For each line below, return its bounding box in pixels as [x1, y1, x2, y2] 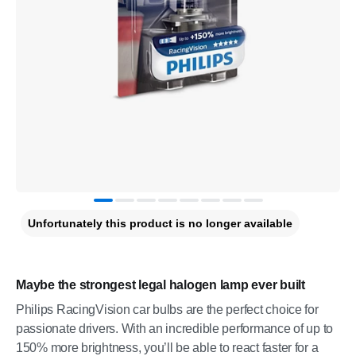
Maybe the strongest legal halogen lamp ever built [16, 278, 305, 292]
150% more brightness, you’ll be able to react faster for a [16, 341, 319, 354]
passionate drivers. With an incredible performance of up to [16, 322, 334, 335]
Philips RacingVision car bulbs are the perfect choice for [16, 303, 319, 316]
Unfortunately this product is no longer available [28, 217, 292, 230]
